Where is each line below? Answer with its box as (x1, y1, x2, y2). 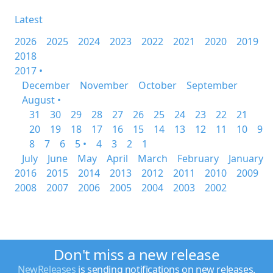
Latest (15, 13, 43, 26)
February (177, 152, 219, 165)
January (229, 152, 263, 165)
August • (22, 93, 61, 107)
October (138, 79, 177, 92)
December (22, 79, 70, 92)
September (186, 79, 238, 92)
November (80, 79, 129, 92)
